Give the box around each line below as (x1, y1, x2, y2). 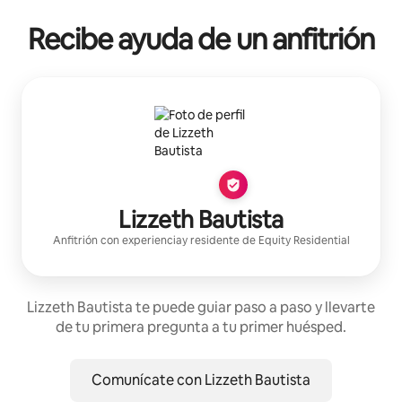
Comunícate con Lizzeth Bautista (92, 371, 310, 389)
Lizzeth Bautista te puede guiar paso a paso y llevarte (27, 298, 375, 317)
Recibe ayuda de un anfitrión (27, 21, 375, 57)
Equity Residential (258, 233, 350, 248)
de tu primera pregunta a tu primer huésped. (56, 318, 346, 336)
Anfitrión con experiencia (52, 233, 182, 248)
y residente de (181, 233, 258, 248)
